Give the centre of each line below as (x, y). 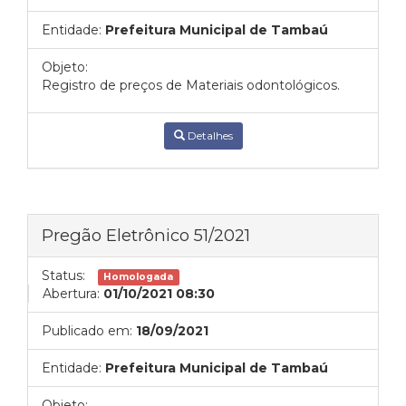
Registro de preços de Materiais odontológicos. (191, 85)
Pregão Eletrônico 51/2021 (146, 235)
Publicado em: (87, 331)
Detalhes (208, 135)
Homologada (139, 277)
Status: (63, 275)
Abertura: (71, 294)
